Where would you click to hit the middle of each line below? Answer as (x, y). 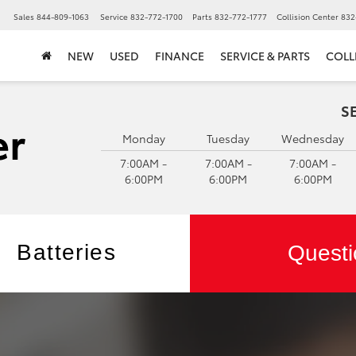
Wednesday (313, 138)
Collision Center (308, 17)
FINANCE (180, 56)
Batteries (67, 252)
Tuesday (228, 138)
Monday (143, 138)
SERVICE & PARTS (265, 56)
